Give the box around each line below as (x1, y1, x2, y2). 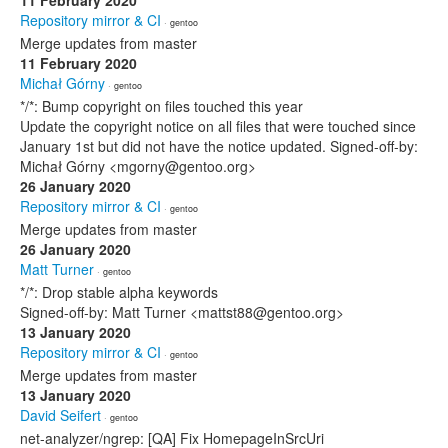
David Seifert (20, 405, 101, 425)
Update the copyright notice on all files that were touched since (20, 116, 416, 136)
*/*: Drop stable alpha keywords (20, 282, 218, 302)
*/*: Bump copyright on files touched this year (20, 96, 303, 116)
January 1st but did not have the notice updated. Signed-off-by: (20, 136, 418, 156)
